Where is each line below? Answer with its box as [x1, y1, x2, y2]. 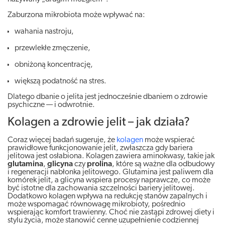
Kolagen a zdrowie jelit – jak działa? [8, 116, 190, 129]
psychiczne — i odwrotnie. [8, 100, 95, 109]
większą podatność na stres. [15, 77, 106, 85]
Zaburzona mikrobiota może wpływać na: [8, 11, 145, 19]
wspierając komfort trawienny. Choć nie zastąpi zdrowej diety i [8, 208, 214, 216]
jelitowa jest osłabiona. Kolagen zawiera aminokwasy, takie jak [8, 152, 214, 160]
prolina [87, 160, 112, 168]
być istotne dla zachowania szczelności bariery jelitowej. [8, 184, 195, 192]
